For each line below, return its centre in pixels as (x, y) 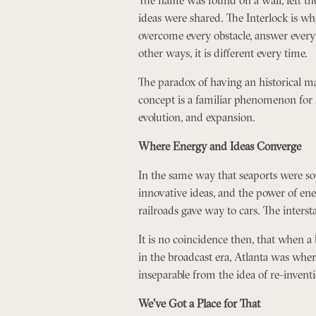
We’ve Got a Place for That (199, 303)
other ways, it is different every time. (223, 53)
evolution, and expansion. (196, 117)
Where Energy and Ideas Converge (219, 146)
